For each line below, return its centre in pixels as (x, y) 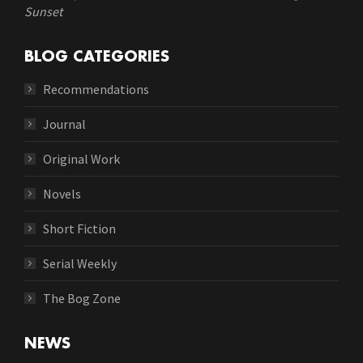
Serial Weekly (80, 263)
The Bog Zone (82, 298)
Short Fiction (79, 228)
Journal (64, 124)
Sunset (43, 11)
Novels (62, 193)
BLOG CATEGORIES (97, 56)
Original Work (81, 158)
